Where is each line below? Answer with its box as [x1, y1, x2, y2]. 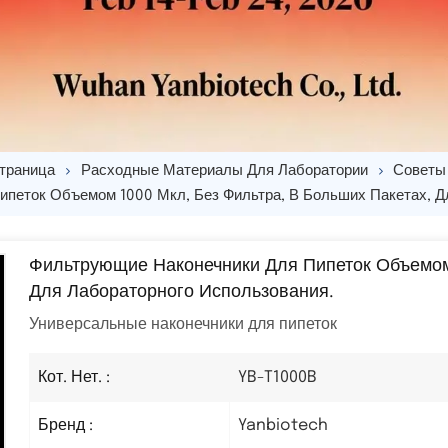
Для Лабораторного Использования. [29, 283, 335, 302]
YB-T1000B [238, 368, 318, 386]
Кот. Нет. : [38, 368, 111, 386]
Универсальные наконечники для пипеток [29, 316, 338, 334]
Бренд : [38, 416, 94, 434]
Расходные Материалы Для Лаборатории [80, 163, 368, 180]
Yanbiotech [238, 416, 329, 434]
